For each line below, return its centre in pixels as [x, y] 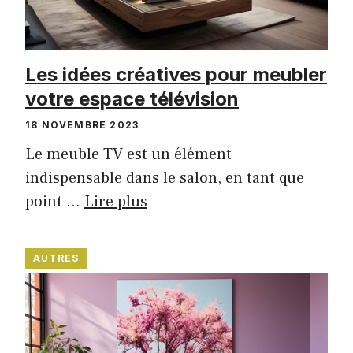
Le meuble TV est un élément [128, 154]
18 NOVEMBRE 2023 [82, 124]
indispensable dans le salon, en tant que [165, 178]
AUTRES [56, 258]
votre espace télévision [132, 98]
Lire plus [116, 201]
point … [55, 201]
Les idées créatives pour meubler [176, 74]
